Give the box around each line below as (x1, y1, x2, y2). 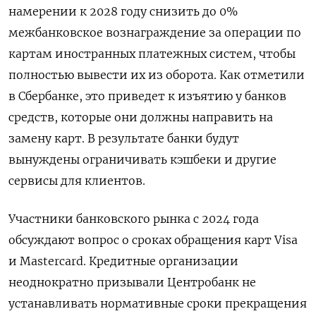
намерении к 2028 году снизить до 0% (8, 4, 238, 18)
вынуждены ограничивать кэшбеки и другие (8, 152, 276, 166)
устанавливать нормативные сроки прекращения (8, 296, 307, 310)
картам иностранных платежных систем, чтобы (8, 46, 296, 61)
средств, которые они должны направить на (8, 109, 273, 124)
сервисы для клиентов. (8, 173, 145, 188)
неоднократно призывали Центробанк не (8, 274, 256, 289)
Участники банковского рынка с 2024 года (8, 211, 259, 226)
